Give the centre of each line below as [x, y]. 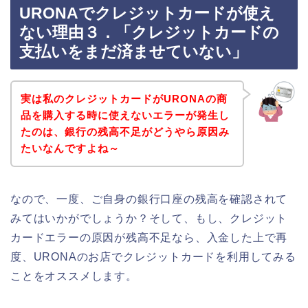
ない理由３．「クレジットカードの [149, 33]
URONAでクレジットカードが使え [147, 13]
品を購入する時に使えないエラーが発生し [125, 115]
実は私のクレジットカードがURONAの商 [124, 98]
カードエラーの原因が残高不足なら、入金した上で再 [149, 237]
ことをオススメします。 [74, 276]
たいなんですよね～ [70, 148]
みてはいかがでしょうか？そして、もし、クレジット [149, 218]
